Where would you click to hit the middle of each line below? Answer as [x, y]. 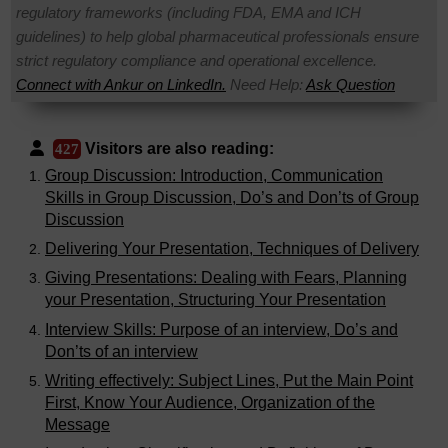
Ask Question [350, 85]
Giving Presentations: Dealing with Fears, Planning [226, 278]
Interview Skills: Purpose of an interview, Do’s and [221, 329]
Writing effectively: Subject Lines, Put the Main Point [229, 380]
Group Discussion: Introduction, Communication [214, 175]
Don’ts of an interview [121, 351]
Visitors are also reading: [177, 149]
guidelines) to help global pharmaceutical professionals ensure [217, 37]
